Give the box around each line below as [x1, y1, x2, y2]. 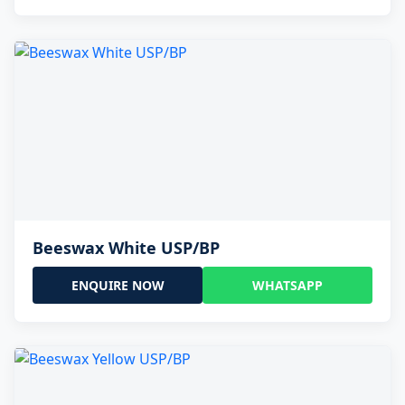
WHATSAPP [252, 276, 323, 294]
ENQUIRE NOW [71, 276, 165, 294]
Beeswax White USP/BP [33, 236, 220, 259]
